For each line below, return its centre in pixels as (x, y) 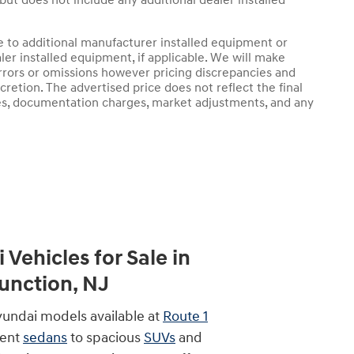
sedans (45, 338)
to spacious (105, 338)
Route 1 (185, 317)
